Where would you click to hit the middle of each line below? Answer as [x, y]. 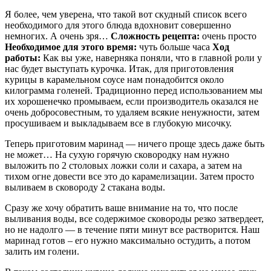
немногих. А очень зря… [58, 36]
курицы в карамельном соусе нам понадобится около [114, 80]
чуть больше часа [175, 47]
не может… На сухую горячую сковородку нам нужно [117, 155]
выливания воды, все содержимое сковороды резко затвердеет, [134, 219]
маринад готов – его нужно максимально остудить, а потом [128, 241]
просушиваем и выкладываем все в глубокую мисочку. [118, 123]
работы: [23, 58]
